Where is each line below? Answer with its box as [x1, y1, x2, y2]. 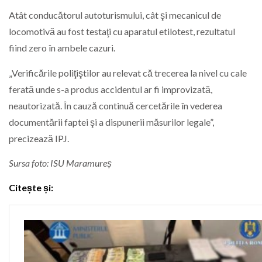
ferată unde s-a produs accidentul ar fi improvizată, [9, 83, 212, 95]
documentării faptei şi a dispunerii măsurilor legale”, [9, 116, 214, 127]
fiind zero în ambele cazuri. [9, 42, 115, 54]
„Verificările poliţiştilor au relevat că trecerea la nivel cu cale [9, 67, 247, 78]
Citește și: [9, 182, 53, 194]
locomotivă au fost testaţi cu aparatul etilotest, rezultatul [9, 26, 235, 37]
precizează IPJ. [9, 132, 69, 144]
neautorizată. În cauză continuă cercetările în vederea [9, 99, 222, 111]
